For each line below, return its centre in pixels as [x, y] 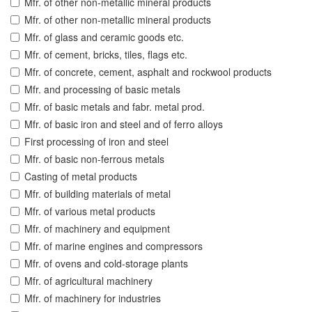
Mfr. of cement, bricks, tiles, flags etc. [106, 55]
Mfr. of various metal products [90, 211]
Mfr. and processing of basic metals [102, 89]
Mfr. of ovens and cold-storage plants [106, 264]
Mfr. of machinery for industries [93, 298]
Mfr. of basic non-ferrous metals [94, 159]
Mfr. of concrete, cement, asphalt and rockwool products [148, 72]
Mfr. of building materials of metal [97, 194]
